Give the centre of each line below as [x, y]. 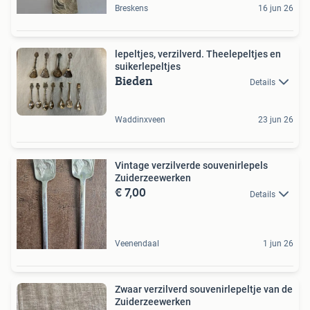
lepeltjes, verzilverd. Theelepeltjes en [198, 54]
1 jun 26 [278, 244]
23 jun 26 [276, 120]
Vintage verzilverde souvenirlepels [191, 166]
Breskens [131, 8]
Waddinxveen [140, 120]
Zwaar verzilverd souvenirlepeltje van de [204, 290]
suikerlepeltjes [148, 66]
